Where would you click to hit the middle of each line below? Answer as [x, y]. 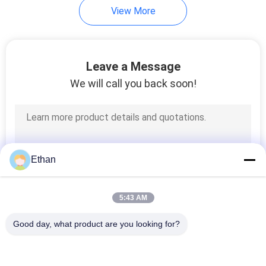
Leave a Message [133, 67]
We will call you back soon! [133, 84]
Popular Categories [100, 247]
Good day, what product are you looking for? [96, 224]
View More [133, 11]
